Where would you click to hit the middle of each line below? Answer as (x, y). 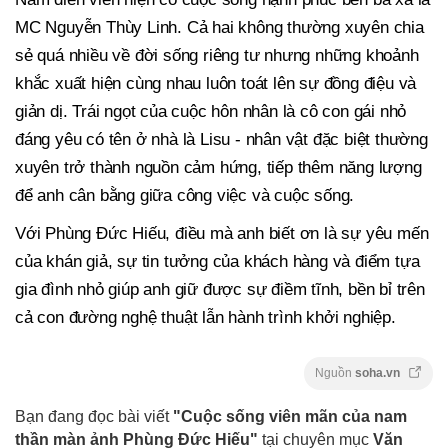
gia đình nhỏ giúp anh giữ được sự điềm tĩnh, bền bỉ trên (220, 290)
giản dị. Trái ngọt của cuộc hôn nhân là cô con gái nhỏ (211, 112)
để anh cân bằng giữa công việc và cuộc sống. (185, 196)
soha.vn (379, 373)
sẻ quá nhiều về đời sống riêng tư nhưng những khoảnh (217, 56)
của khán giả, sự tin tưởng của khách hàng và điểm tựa (217, 262)
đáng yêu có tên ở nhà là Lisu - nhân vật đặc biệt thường (221, 140)
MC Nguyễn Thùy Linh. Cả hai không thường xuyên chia (219, 28)
